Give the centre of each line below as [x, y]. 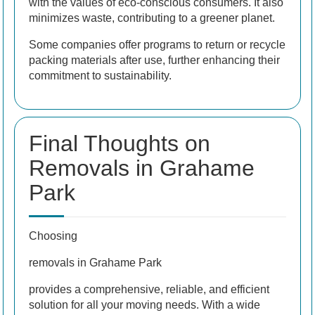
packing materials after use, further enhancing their [154, 60]
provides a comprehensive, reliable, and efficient [149, 290]
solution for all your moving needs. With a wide [144, 305]
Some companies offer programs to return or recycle [157, 45]
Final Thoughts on [120, 144]
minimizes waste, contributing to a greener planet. [152, 18]
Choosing [53, 236]
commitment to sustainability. [100, 76]
